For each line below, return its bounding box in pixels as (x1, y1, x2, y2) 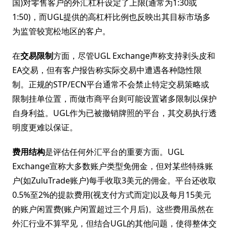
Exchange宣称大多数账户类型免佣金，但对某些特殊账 (12, 161, 213, 172)
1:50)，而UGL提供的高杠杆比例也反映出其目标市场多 (12, 11, 211, 22)
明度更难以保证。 (12, 122, 78, 133)
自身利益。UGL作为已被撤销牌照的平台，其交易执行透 (12, 107, 217, 119)
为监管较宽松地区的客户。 (12, 26, 110, 37)
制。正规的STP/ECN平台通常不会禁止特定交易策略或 (12, 79, 209, 90)
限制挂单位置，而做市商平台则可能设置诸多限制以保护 (12, 93, 217, 104)
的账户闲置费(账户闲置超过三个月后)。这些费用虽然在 (12, 203, 214, 215)
